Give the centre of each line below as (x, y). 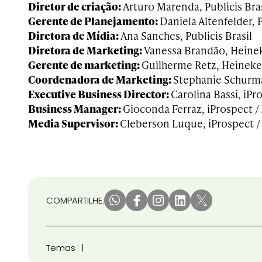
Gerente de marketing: (85, 65)
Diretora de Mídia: (74, 35)
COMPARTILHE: (75, 200)
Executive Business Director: (99, 94)
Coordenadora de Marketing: (101, 79)
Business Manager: (75, 108)
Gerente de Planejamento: (94, 21)
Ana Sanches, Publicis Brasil (186, 35)
